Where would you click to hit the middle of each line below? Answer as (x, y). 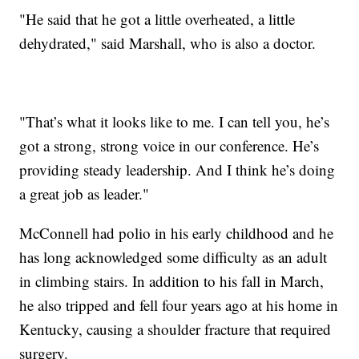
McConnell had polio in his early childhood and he (177, 233)
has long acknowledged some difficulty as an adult (173, 257)
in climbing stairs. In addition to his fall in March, (172, 281)
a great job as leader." (85, 194)
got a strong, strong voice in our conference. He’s (169, 146)
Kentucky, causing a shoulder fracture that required (175, 329)
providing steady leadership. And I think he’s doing (177, 170)
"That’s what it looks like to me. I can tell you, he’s (175, 122)
